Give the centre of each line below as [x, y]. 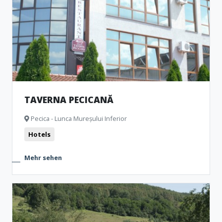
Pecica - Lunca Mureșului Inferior [78, 118]
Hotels [39, 134]
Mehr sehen [43, 158]
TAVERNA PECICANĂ [69, 100]
